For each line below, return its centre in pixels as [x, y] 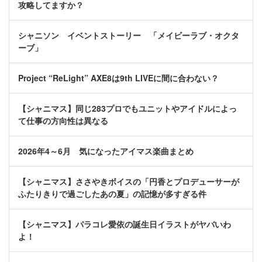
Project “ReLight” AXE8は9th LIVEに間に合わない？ [118, 78]
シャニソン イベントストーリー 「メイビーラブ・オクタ [129, 35]
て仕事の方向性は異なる [63, 121]
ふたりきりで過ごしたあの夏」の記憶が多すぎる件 [112, 194]
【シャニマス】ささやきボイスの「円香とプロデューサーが [129, 182]
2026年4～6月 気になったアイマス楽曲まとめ [106, 151]
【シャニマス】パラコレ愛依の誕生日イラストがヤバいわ [125, 224]
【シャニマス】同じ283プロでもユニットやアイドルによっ [127, 108]
